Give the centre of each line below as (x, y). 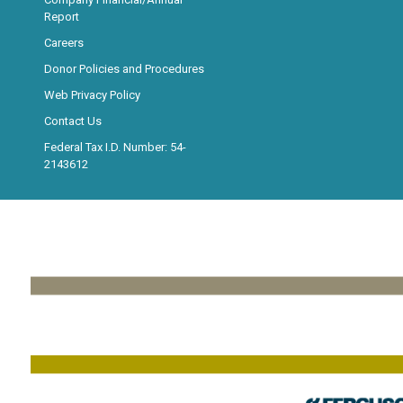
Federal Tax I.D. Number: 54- (115, 147)
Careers (63, 42)
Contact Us (72, 121)
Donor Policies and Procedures (124, 68)
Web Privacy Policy (92, 94)
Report (61, 16)
